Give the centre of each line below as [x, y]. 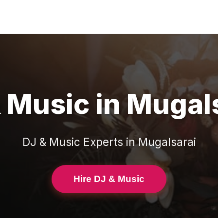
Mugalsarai [167, 142]
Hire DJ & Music [109, 179]
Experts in [109, 142]
